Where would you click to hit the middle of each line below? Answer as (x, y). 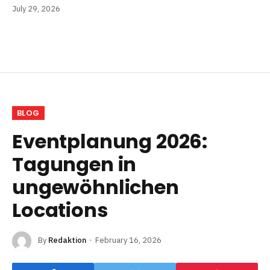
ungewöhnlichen (96, 187)
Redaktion (67, 240)
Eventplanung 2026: (110, 141)
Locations (60, 210)
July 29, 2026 (36, 8)
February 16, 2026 (128, 240)
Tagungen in (74, 164)
